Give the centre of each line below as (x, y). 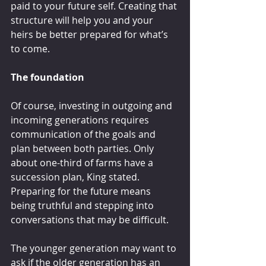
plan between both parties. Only (83, 148)
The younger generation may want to (95, 248)
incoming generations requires (81, 120)
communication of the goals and (84, 134)
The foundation (47, 77)
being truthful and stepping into (83, 205)
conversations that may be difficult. (90, 219)
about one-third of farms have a (83, 162)
